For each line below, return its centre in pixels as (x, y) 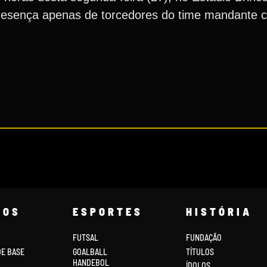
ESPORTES (108, 212)
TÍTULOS (200, 252)
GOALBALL (90, 252)
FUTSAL (85, 238)
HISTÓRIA (219, 212)
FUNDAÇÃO (204, 238)
